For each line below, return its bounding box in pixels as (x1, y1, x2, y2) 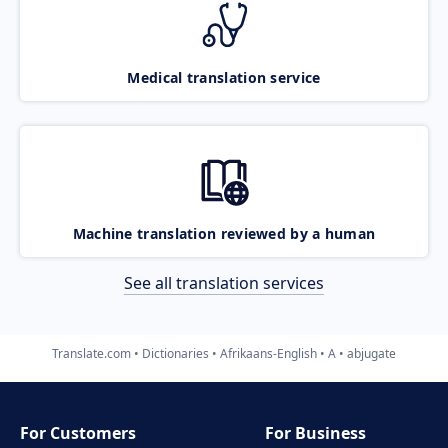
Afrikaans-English (220, 344, 317, 362)
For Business (265, 422, 367, 444)
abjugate (347, 344, 396, 362)
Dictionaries (142, 344, 209, 362)
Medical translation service (127, 67, 321, 87)
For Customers (20, 422, 136, 444)
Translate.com (52, 344, 131, 362)
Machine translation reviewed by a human (72, 223, 376, 243)
